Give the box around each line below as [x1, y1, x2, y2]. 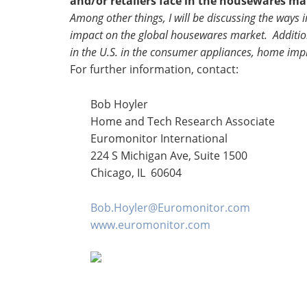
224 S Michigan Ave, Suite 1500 [90, 148, 247, 163]
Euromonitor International [90, 131, 228, 146]
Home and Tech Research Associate [90, 114, 275, 129]
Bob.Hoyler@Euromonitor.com [90, 200, 250, 215]
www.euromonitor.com [90, 217, 210, 232]
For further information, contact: [70, 62, 238, 77]
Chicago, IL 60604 [90, 165, 182, 180]
